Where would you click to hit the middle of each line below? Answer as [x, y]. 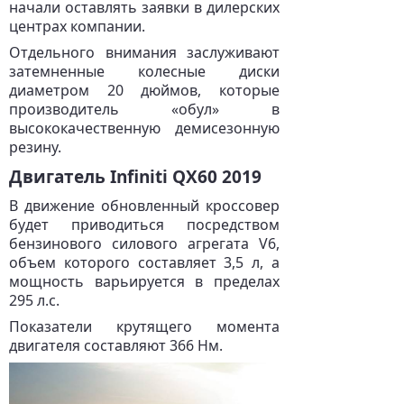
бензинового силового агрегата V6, [144, 243]
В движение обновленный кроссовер [144, 206]
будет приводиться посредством [144, 225]
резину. [35, 147]
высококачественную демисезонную [144, 128]
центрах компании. [77, 26]
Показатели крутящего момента [144, 326]
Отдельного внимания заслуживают [144, 52]
